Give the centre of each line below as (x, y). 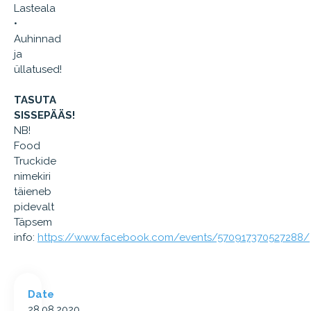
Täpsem (33, 222)
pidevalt (34, 207)
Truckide (35, 161)
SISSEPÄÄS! (44, 115)
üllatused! (38, 69)
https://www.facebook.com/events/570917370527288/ (174, 237)
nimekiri (32, 176)
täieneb (33, 192)
